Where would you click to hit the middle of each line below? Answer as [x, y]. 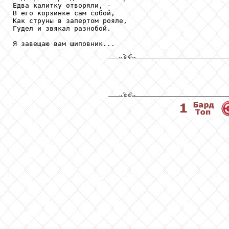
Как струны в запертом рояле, [70, 20]
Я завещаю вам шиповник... [64, 43]
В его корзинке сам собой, [64, 13]
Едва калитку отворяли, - [62, 5]
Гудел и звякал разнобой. [62, 28]
